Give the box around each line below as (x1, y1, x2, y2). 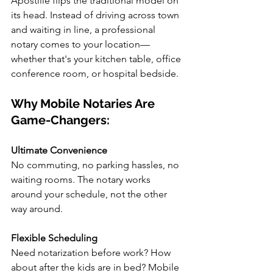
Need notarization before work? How (11, 247, 173, 258)
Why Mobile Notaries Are (11, 96, 158, 111)
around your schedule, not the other (11, 188, 169, 200)
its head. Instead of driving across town (11, 9, 182, 21)
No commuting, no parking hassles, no (11, 159, 182, 171)
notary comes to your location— (11, 38, 150, 50)
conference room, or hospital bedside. (11, 68, 179, 79)
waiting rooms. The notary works (11, 174, 153, 185)
